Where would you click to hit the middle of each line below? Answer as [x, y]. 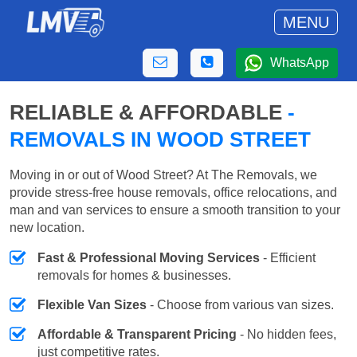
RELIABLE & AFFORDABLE [149, 112]
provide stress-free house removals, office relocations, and [173, 193]
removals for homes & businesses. [134, 276]
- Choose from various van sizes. [240, 305]
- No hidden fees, [286, 335]
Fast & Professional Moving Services [149, 258]
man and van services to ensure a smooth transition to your [175, 210]
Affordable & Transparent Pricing [137, 335]
